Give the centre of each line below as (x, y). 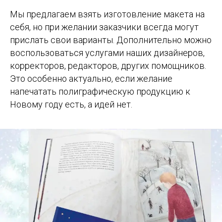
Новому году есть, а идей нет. (71, 105)
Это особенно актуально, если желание (91, 79)
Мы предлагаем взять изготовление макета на (107, 14)
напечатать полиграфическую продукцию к (100, 92)
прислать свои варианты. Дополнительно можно (111, 40)
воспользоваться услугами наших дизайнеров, (107, 53)
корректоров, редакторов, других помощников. (108, 66)
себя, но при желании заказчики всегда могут (104, 27)
